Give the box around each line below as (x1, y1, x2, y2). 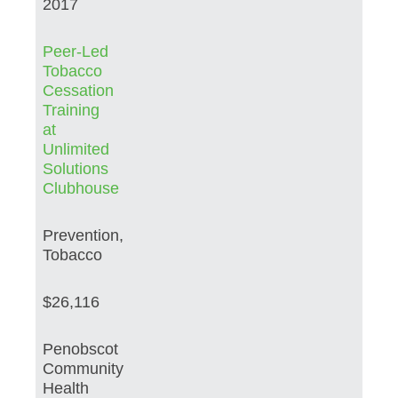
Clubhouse (43, 179, 119, 197)
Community (43, 359, 123, 378)
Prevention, (43, 226, 123, 244)
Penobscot (43, 339, 118, 358)
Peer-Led (43, 42, 108, 60)
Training (43, 100, 99, 119)
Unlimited (43, 139, 109, 158)
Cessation (43, 81, 114, 99)
